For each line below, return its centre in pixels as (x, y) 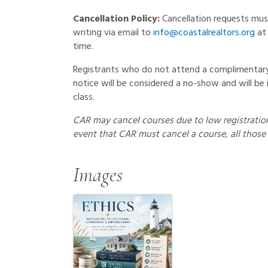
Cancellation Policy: (118, 19)
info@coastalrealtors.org (204, 33)
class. (84, 98)
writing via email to (113, 33)
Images (98, 175)
